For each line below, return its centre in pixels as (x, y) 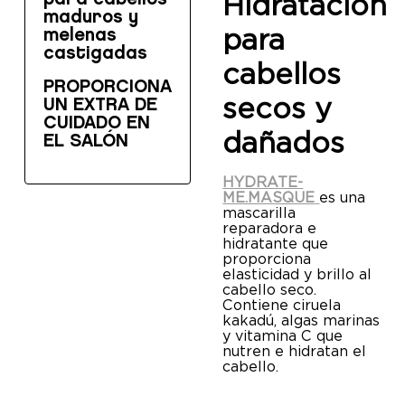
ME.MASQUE (269, 197)
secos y (278, 108)
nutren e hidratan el (295, 351)
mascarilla (259, 212)
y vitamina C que (283, 335)
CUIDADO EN (96, 123)
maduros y (90, 18)
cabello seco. (270, 289)
